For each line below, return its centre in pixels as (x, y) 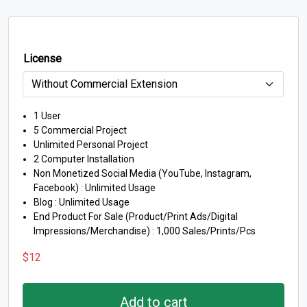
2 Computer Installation (84, 159)
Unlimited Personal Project (91, 145)
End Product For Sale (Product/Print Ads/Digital (136, 217)
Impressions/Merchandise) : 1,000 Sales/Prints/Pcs (145, 231)
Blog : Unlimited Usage (82, 202)
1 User (47, 116)
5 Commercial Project (80, 131)
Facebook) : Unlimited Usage (95, 188)
